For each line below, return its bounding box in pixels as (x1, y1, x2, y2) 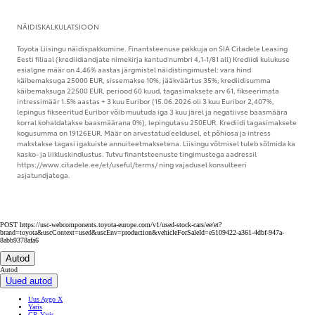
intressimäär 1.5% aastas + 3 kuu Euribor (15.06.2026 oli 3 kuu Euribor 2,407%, (17, 95, 274, 106)
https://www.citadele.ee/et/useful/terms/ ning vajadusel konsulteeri (17, 158, 247, 169)
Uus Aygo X (28, 295, 63, 303)
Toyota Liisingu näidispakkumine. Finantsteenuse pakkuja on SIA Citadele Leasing (17, 42, 288, 53)
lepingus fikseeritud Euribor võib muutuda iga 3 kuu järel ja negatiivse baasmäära (17, 105, 288, 117)
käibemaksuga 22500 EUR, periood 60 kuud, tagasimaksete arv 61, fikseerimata (17, 84, 279, 96)
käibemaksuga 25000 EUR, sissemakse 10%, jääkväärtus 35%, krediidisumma (17, 74, 271, 85)
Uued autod (6, 275, 52, 286)
